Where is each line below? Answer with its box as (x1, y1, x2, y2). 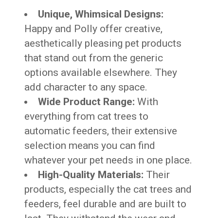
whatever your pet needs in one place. (24, 154, 193, 166)
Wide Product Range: (38, 95, 135, 108)
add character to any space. (24, 81, 148, 93)
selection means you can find (24, 139, 156, 151)
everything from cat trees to (24, 110, 149, 122)
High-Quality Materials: (38, 168, 144, 181)
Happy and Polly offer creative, (24, 22, 163, 35)
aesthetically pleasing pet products (24, 37, 182, 49)
